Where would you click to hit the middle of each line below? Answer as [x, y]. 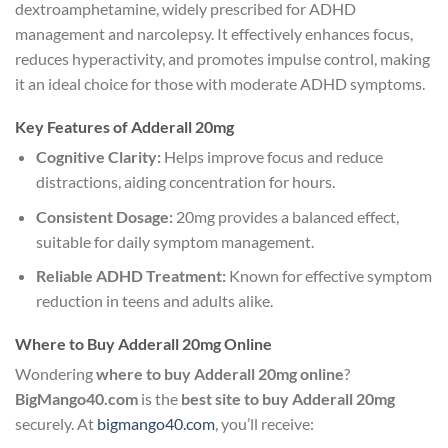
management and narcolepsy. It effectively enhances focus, [214, 34]
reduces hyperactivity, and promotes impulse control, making [222, 59]
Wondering [55, 374]
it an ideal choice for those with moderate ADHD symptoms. [220, 84]
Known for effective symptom [328, 276]
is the [159, 399]
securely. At [56, 424]
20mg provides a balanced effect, [285, 216]
